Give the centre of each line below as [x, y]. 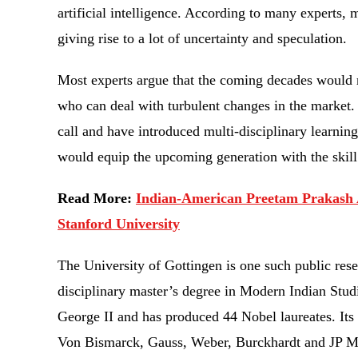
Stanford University [119, 224]
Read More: [97, 198]
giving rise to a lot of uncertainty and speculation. [206, 38]
